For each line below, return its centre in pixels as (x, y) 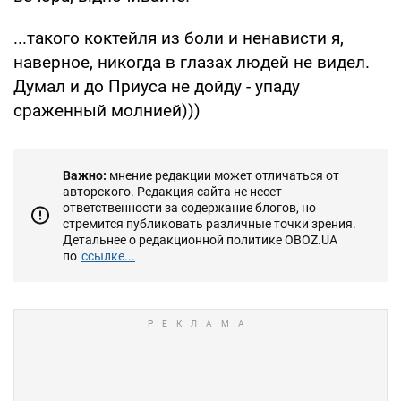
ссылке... (108, 256)
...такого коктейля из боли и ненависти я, (179, 38)
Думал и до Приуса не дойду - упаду (157, 86)
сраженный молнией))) (107, 110)
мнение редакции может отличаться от (223, 175)
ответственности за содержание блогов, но (189, 207)
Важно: (85, 175)
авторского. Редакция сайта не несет (172, 191)
